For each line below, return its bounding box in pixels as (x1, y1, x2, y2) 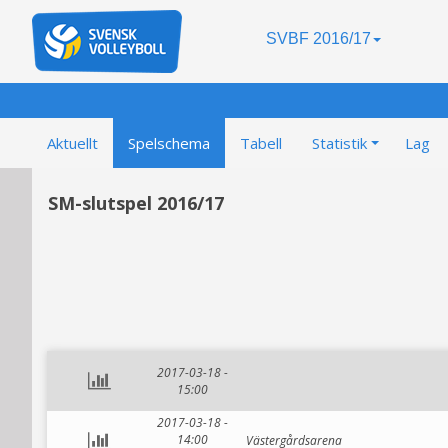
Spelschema (128, 133, 210, 153)
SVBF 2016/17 (266, 30, 371, 47)
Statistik (312, 133, 367, 153)
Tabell (240, 133, 282, 153)
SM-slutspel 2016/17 (48, 191, 224, 215)
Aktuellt (47, 133, 98, 153)
